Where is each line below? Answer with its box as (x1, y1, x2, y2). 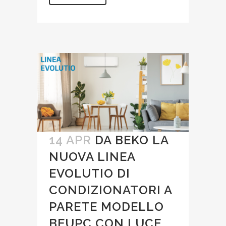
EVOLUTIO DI (49, 166, 130, 181)
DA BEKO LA (95, 133, 168, 148)
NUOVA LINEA (49, 149, 135, 164)
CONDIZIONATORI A (49, 183, 172, 198)
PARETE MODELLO (49, 199, 164, 214)
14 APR (49, 133, 91, 148)
